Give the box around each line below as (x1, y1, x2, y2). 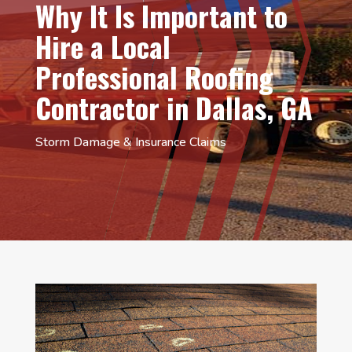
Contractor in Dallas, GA (35, 86, 313, 128)
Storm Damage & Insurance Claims (35, 133, 226, 151)
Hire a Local (35, 24, 170, 67)
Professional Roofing (35, 55, 273, 97)
